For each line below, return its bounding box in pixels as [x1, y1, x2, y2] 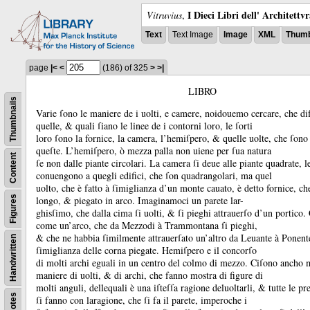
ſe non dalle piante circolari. [36, 156, 149, 170]
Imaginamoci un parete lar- [138, 194, 244, 207]
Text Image [172, 30, 213, 39]
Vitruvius [147, 8, 182, 21]
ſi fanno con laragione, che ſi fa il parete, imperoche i [36, 293, 247, 307]
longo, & [36, 194, 74, 207]
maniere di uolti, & [36, 268, 114, 282]
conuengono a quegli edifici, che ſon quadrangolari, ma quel [36, 169, 272, 182]
